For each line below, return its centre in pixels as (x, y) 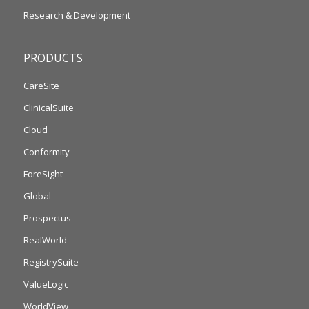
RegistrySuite (51, 262)
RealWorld (45, 240)
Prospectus (47, 218)
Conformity (46, 152)
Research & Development (77, 15)
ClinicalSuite (48, 108)
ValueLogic (46, 284)
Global (37, 196)
